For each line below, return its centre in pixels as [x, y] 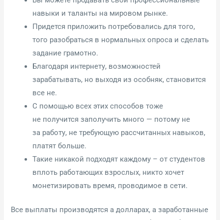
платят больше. [60, 146]
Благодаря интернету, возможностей [97, 66]
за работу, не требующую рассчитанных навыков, [119, 132]
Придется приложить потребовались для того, [114, 26]
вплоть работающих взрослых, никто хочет [109, 172]
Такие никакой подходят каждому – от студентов [119, 159]
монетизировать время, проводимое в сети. [110, 185]
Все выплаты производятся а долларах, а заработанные [110, 209]
